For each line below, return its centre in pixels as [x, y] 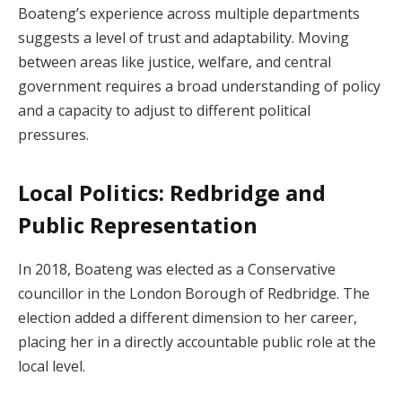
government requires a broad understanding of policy [199, 87]
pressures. [53, 135]
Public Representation [138, 224]
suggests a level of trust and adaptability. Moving [184, 38]
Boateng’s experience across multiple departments [189, 14]
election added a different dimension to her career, [188, 317]
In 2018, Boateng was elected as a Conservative [177, 269]
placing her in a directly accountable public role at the [197, 341]
